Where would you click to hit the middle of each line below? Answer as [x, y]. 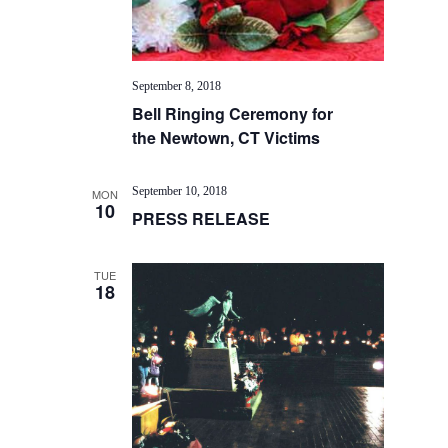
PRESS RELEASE [201, 218]
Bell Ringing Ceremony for [233, 113]
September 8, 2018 [177, 85]
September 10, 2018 [180, 190]
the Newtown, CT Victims [226, 137]
